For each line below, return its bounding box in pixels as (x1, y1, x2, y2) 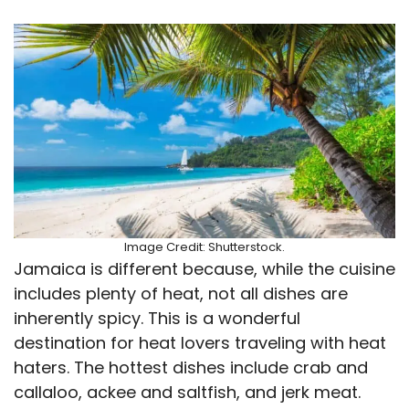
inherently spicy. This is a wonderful (14, 306, 300, 330)
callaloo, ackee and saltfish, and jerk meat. (14, 380, 361, 404)
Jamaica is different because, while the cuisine (14, 257, 395, 280)
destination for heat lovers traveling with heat (14, 330, 386, 354)
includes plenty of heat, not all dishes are (14, 281, 348, 305)
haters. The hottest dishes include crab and (14, 355, 368, 379)
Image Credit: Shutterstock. (124, 237, 285, 256)
